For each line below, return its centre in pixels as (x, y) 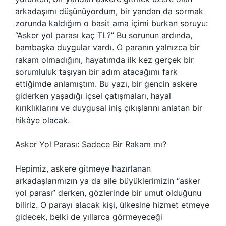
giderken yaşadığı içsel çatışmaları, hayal (93, 96)
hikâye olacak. (42, 120)
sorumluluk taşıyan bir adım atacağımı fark (96, 72)
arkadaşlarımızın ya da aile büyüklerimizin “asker (108, 181)
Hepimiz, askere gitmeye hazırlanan (83, 168)
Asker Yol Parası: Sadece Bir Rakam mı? (91, 144)
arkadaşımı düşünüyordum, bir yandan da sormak (109, 11)
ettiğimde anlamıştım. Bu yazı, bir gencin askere (106, 84)
